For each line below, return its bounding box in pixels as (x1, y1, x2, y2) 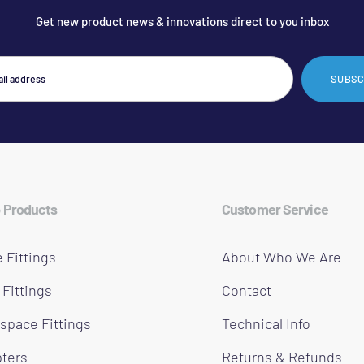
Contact (222, 280, 271, 299)
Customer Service (222, 199, 328, 218)
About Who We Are (222, 247, 341, 266)
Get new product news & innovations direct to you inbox (35, 14, 329, 28)
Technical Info (222, 314, 310, 332)
